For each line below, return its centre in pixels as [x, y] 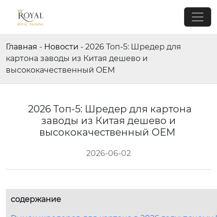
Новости [61, 47]
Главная [22, 47]
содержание [36, 199]
